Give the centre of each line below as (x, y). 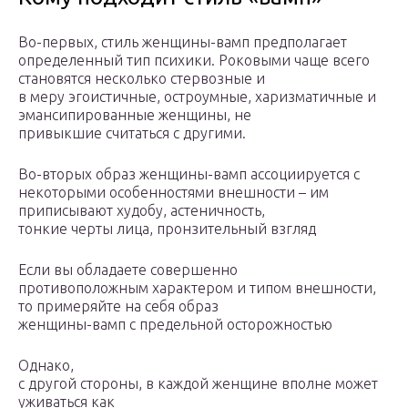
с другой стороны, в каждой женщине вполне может (198, 384)
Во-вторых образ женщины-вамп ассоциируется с (189, 174)
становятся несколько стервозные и (142, 79)
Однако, (46, 366)
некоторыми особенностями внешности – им (173, 193)
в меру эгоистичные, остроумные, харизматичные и (197, 97)
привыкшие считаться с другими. (134, 133)
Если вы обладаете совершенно (128, 270)
